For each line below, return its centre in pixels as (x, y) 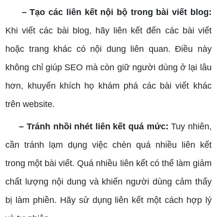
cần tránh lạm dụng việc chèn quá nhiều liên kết (108, 145)
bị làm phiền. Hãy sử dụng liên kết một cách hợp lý (108, 200)
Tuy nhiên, (191, 127)
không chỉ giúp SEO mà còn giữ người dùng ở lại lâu (108, 68)
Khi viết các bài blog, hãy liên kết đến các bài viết (108, 31)
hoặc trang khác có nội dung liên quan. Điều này (108, 49)
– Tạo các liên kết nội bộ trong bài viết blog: (116, 12)
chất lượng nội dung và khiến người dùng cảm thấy (108, 182)
